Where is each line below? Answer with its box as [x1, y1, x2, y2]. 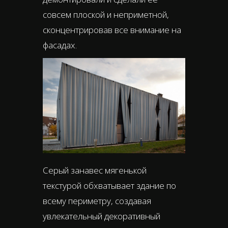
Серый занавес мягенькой [43, 164, 147, 176]
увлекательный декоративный [43, 210, 160, 222]
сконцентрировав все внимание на [43, 24, 181, 36]
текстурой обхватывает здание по [43, 179, 176, 191]
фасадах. [43, 39, 77, 51]
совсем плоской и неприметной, [43, 9, 169, 21]
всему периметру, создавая [43, 194, 151, 207]
